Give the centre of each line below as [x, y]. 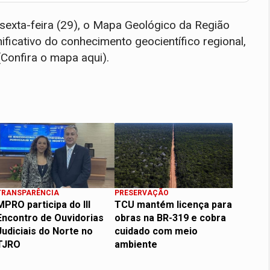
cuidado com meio [156, 231]
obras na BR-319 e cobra [170, 218]
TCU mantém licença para [173, 204]
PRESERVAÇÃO [142, 193]
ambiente [136, 244]
